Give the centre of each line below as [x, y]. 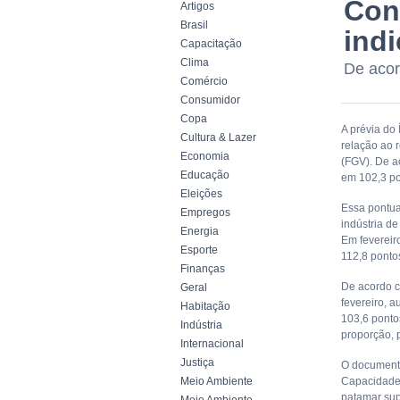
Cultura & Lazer [218, 137]
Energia [200, 231]
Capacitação [211, 44]
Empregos [205, 212]
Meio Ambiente [217, 381]
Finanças [203, 269]
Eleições [201, 194]
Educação [205, 175]
